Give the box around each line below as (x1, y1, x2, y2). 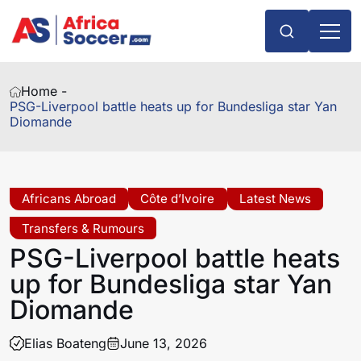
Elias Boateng (23, 334, 106, 351)
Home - (21, 83, 68, 100)
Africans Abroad (22, 191, 117, 207)
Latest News (239, 191, 311, 207)
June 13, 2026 (120, 334, 208, 351)
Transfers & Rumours (22, 220, 145, 236)
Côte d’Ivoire (140, 191, 215, 207)
